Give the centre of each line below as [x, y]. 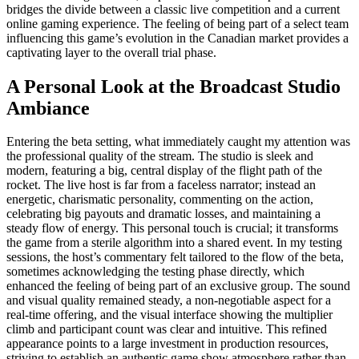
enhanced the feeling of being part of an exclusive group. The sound [178, 286]
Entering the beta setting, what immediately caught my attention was [178, 142]
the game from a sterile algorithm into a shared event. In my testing [174, 243]
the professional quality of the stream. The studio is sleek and [160, 156]
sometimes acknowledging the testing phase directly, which [155, 272]
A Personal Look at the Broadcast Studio [173, 86]
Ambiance [48, 108]
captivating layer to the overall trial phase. [111, 52]
